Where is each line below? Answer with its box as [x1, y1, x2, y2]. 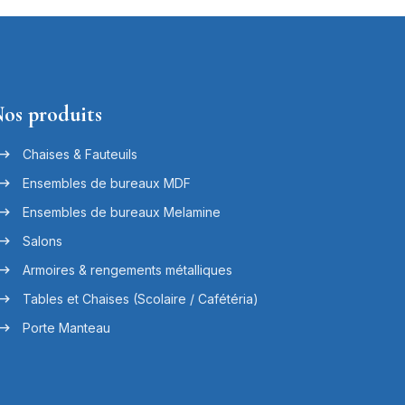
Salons [22, 232, 62, 249]
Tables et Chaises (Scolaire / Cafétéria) [22, 290, 259, 306]
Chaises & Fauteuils [22, 146, 137, 162]
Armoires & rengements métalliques [22, 261, 232, 278]
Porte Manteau [22, 319, 110, 335]
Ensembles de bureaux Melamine [22, 203, 221, 220]
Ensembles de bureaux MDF [22, 174, 191, 191]
